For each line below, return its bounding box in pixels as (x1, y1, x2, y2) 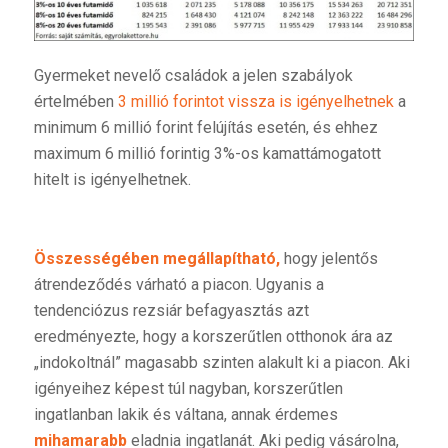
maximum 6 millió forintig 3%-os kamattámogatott (33, 143, 381, 163)
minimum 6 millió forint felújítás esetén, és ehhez (33, 117, 378, 137)
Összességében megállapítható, (33, 249, 280, 269)
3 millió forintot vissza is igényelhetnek (117, 91, 394, 111)
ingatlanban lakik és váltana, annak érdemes (33, 405, 338, 425)
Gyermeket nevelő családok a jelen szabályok (33, 65, 353, 85)
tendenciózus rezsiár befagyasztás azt (33, 301, 309, 321)
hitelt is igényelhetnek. (33, 169, 191, 189)
